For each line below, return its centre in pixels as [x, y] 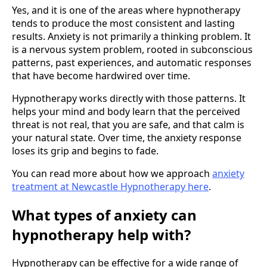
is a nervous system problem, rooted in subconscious [132, 49]
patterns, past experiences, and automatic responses [132, 62]
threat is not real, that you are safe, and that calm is [128, 124]
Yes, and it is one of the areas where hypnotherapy [126, 10]
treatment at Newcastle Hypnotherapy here [110, 186]
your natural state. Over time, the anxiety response [127, 137]
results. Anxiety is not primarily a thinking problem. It [131, 36]
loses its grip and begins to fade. [85, 150]
